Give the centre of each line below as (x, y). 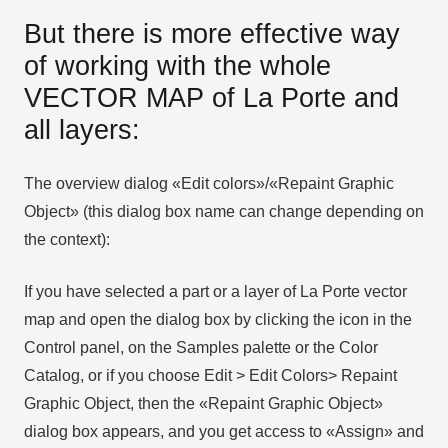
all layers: (82, 130)
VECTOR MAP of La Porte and (211, 98)
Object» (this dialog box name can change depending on (224, 212)
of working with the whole (177, 66)
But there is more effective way (212, 34)
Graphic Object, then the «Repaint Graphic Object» (203, 404)
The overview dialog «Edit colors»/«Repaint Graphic (209, 184)
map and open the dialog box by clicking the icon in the (218, 320)
